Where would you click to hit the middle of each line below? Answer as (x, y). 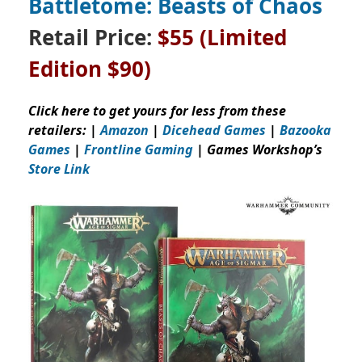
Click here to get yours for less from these (157, 111)
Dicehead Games (214, 130)
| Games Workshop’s (258, 150)
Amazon (124, 130)
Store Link (59, 169)
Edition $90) (90, 69)
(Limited (243, 38)
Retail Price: (93, 38)
